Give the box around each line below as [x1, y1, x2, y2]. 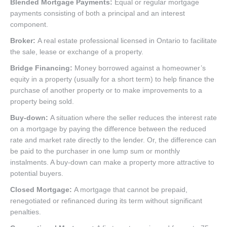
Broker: [10, 36, 35, 45]
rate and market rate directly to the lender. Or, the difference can [10, 135, 216, 144]
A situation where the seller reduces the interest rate [48, 113, 217, 122]
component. [10, 20, 48, 28]
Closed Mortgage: [10, 185, 72, 194]
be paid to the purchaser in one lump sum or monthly [10, 146, 180, 155]
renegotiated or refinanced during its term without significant [10, 196, 202, 205]
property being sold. [10, 97, 74, 105]
